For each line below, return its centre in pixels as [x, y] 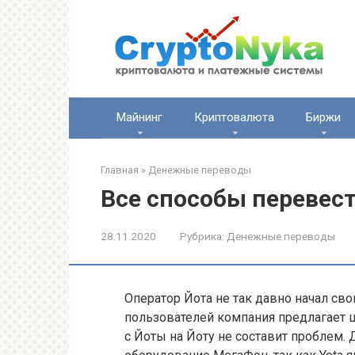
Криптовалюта [234, 117]
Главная [120, 170]
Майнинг [139, 117]
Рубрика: [202, 236]
